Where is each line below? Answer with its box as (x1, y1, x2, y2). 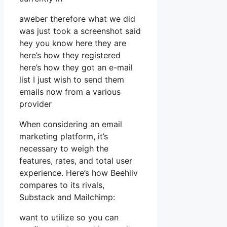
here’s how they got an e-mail (19, 62, 133, 73)
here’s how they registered (19, 50, 121, 61)
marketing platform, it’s (19, 131, 108, 142)
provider (19, 99, 52, 109)
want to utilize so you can (19, 212, 119, 223)
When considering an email (19, 119, 122, 130)
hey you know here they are (19, 38, 126, 49)
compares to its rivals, (19, 180, 104, 191)
